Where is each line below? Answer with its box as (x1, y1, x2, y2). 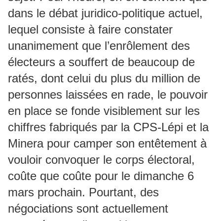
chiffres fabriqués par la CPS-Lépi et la (8, 120, 209, 134)
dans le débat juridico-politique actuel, (8, 6, 203, 20)
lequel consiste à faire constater (8, 23, 173, 36)
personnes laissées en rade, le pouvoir (8, 88, 208, 101)
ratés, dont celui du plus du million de (8, 72, 200, 85)
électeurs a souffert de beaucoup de (8, 55, 195, 69)
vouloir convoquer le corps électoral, (8, 153, 195, 166)
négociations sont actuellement (8, 202, 168, 215)
